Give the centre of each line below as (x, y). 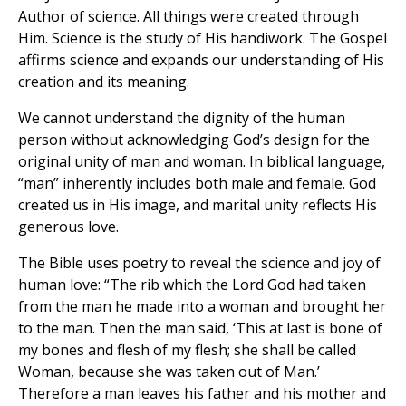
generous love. (68, 227)
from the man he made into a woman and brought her (202, 307)
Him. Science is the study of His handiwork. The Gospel (203, 39)
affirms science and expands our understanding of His (201, 60)
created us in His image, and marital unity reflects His (198, 205)
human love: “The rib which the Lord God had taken (192, 285)
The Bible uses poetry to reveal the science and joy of (199, 263)
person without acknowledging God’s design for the (194, 140)
